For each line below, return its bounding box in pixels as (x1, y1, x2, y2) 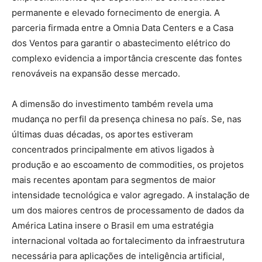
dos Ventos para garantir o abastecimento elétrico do (12, 37, 230, 49)
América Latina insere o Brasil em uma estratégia (12, 219, 213, 231)
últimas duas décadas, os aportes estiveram (12, 128, 193, 140)
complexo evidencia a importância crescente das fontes (12, 52, 242, 64)
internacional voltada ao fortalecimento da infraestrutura (12, 235, 244, 246)
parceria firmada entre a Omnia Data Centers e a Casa (12, 22, 233, 33)
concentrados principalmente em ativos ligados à (12, 143, 214, 155)
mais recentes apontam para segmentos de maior (12, 174, 216, 185)
